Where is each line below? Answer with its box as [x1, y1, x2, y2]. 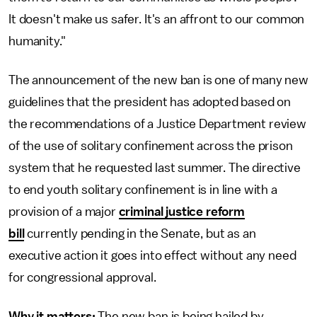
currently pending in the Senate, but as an [24, 227, 256, 240]
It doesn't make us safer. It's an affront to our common [8, 13, 305, 25]
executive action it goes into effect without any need [8, 249, 296, 262]
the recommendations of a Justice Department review [8, 117, 306, 130]
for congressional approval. [8, 271, 156, 284]
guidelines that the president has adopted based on [8, 96, 291, 108]
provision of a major [8, 205, 119, 218]
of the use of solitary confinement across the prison [8, 139, 293, 152]
